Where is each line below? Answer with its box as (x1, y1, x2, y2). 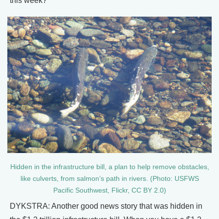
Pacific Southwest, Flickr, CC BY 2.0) (53, 186, 166, 194)
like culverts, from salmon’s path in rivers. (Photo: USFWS (20, 175, 199, 182)
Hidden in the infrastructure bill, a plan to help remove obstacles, (10, 163, 209, 171)
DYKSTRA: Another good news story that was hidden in (10, 201, 202, 210)
